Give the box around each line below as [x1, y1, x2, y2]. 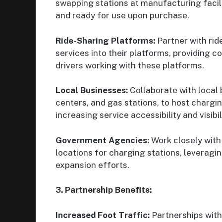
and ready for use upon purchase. [55, 10, 189, 21]
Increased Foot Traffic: [55, 210, 150, 220]
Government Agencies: [55, 135, 149, 145]
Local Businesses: [55, 85, 128, 96]
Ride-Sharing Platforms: [55, 35, 155, 46]
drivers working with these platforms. [55, 60, 204, 70]
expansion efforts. [55, 160, 129, 170]
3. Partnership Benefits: [55, 185, 152, 195]
